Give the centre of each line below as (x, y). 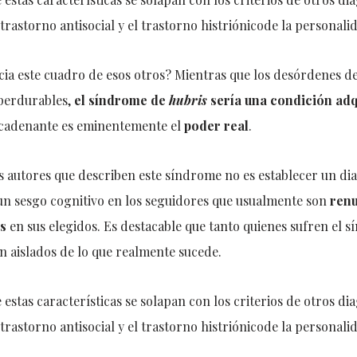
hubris (188, 100)
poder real (216, 126)
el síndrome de (121, 100)
